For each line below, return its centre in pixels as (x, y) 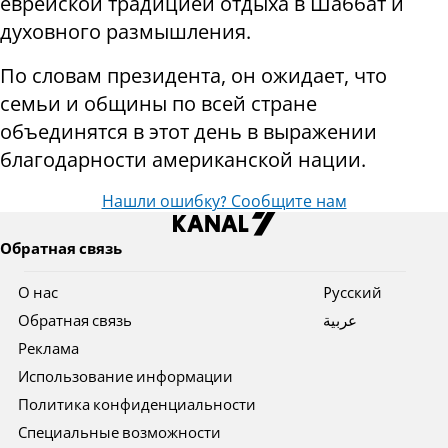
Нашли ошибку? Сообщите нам (224, 202)
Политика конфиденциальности (137, 405)
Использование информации (126, 377)
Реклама (49, 349)
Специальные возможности (120, 433)
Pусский (352, 293)
